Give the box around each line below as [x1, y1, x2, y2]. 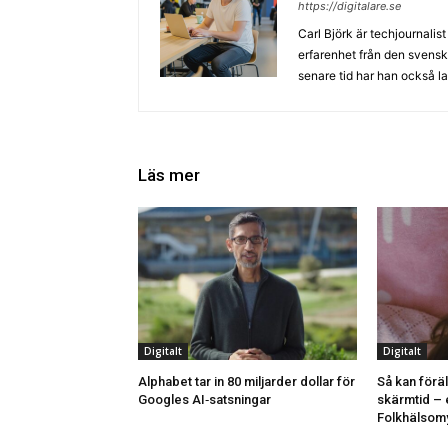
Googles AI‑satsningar [138, 392, 271, 408]
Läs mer [138, 165, 200, 186]
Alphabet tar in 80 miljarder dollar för [138, 374, 355, 390]
